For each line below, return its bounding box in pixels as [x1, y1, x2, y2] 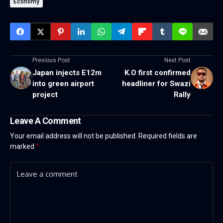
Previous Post [32, 57, 70, 64]
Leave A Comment [10, 115, 81, 126]
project [32, 90, 58, 100]
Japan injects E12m [32, 68, 102, 78]
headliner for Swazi [122, 79, 191, 89]
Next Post [164, 57, 191, 64]
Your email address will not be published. [10, 132, 137, 140]
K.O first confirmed [124, 68, 191, 78]
